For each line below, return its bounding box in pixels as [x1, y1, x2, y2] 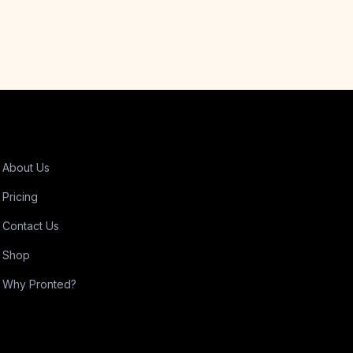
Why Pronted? [2, 277, 76, 291]
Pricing [2, 190, 38, 203]
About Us [2, 161, 50, 174]
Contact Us [2, 219, 59, 232]
